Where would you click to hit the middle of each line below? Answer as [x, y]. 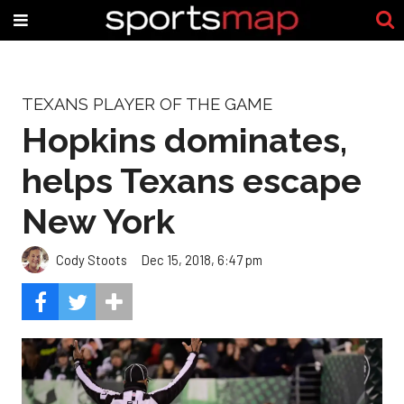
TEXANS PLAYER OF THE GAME [147, 104]
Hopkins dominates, [184, 140]
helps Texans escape [192, 180]
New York [98, 221]
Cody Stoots [92, 259]
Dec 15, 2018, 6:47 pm [202, 259]
